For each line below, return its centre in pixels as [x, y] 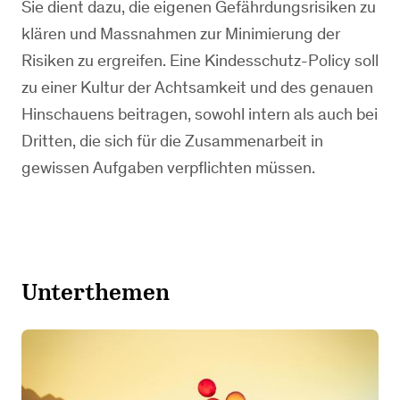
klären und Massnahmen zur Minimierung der [181, 33]
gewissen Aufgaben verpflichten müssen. [168, 167]
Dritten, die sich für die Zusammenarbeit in [172, 141]
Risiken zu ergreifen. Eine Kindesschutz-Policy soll [200, 60]
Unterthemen [96, 292]
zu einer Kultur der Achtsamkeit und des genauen [197, 87]
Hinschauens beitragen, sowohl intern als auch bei [200, 114]
